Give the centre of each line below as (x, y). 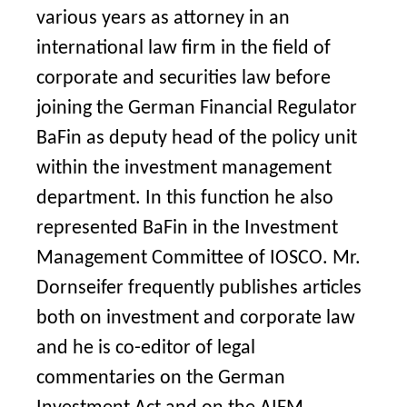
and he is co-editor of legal (146, 348)
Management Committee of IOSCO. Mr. (199, 258)
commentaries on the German (161, 378)
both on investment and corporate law (196, 318)
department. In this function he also (185, 199)
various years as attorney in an (163, 19)
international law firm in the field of (184, 49)
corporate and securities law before (184, 79)
